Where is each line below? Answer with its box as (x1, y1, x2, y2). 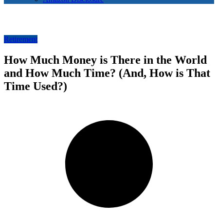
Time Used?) (4, 80, 67, 93)
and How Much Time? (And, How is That (4, 67, 210, 80)
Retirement (4, 35, 37, 44)
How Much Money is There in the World (4, 54, 207, 67)
